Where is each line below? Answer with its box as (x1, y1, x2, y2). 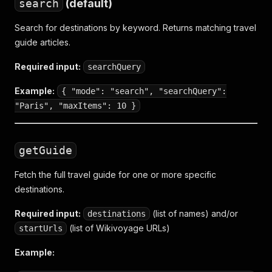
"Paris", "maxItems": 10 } (15, 101, 136, 110)
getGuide (19, 144, 72, 157)
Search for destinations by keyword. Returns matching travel (15, 22, 256, 33)
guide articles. (15, 37, 70, 47)
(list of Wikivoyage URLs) (67, 223, 170, 233)
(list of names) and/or (150, 208, 238, 219)
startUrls (19, 223, 63, 233)
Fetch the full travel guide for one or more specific (15, 169, 216, 180)
